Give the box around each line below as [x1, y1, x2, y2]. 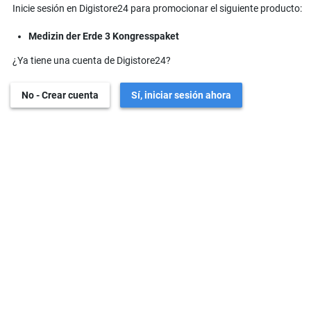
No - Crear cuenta [22, 90, 99, 101]
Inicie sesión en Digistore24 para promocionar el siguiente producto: [12, 3, 302, 14]
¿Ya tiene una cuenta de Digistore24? [12, 55, 171, 66]
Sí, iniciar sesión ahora [131, 90, 231, 101]
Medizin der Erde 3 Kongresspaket [28, 31, 179, 42]
